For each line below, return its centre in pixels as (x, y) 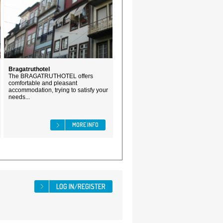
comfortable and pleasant (43, 83)
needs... (19, 97)
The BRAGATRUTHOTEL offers (51, 76)
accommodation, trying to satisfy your (58, 90)
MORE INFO (85, 125)
